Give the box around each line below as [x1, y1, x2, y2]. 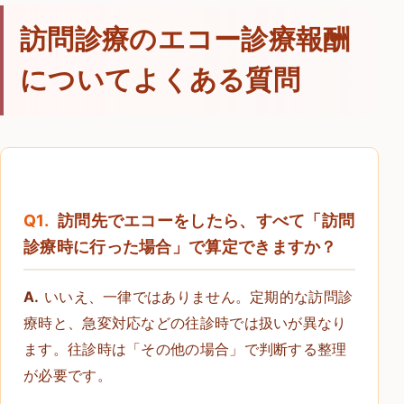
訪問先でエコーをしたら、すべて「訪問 [57, 210, 355, 230]
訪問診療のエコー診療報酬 [20, 24, 351, 56]
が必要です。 [23, 365, 112, 384]
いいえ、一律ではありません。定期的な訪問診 [39, 287, 353, 306]
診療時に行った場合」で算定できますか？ [23, 236, 337, 256]
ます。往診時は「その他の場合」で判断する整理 [23, 339, 347, 358]
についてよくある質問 [20, 65, 300, 96]
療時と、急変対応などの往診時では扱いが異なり [23, 313, 347, 332]
